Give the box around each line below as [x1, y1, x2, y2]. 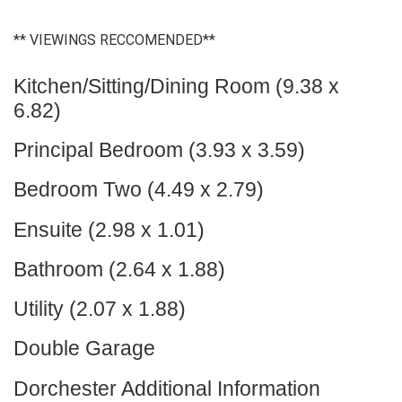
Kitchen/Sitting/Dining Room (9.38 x [13, 74, 339, 98]
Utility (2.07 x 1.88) [13, 297, 186, 321]
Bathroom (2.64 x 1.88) [13, 257, 225, 281]
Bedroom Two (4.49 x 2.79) [13, 178, 264, 202]
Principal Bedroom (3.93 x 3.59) [13, 138, 305, 162]
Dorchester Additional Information [13, 376, 320, 400]
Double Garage [13, 336, 155, 361]
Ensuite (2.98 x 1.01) [13, 217, 205, 241]
